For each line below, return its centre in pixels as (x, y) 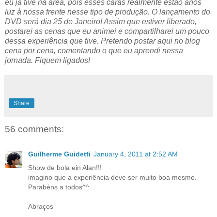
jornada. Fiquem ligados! (47, 60)
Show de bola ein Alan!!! (65, 168)
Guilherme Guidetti (59, 154)
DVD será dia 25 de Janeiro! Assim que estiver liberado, (101, 21)
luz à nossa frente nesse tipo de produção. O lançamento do (108, 12)
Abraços (41, 207)
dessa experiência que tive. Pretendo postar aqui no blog (102, 41)
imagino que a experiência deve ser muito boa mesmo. (112, 178)
